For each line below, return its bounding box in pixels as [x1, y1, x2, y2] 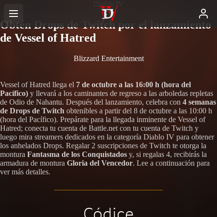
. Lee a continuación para [133, 158, 210, 167]
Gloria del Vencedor [67, 158, 133, 167]
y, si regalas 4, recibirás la [127, 150, 207, 158]
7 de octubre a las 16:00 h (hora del [76, 80, 191, 89]
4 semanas [183, 97, 216, 106]
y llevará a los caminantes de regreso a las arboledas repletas [28, 89, 213, 97]
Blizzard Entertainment [73, 54, 144, 62]
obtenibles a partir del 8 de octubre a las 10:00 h [64, 106, 212, 115]
